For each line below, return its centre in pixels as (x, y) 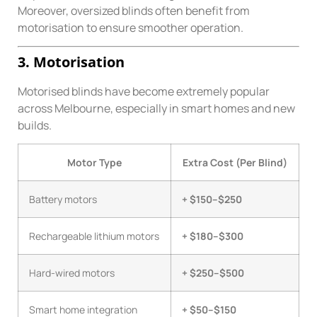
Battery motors (63, 200)
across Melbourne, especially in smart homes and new (156, 108)
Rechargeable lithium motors (94, 236)
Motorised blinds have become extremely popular (144, 91)
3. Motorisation (71, 62)
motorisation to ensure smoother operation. (131, 27)
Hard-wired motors (72, 273)
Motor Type (94, 163)
